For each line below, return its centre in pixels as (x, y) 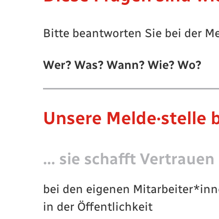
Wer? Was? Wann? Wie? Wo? (122, 65)
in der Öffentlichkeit (98, 206)
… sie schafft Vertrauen (129, 159)
